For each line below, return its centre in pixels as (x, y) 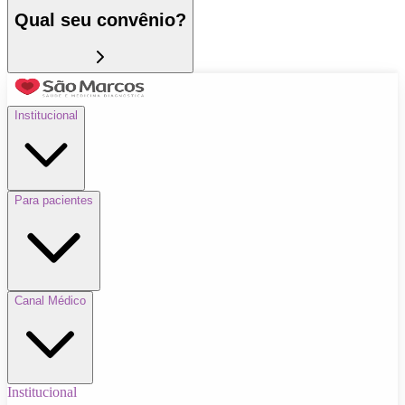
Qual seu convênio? (100, 20)
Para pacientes (54, 201)
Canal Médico (50, 301)
